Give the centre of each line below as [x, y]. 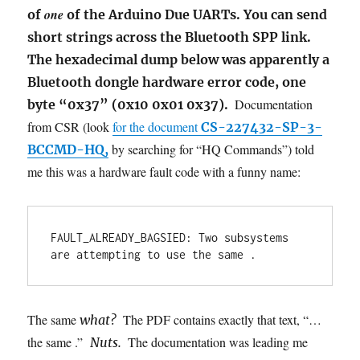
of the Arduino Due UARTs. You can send [196, 14]
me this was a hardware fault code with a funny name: [164, 171]
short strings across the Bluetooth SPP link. [170, 37]
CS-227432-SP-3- [262, 127]
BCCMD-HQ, [68, 149]
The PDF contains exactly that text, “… [221, 319]
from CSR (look [70, 126]
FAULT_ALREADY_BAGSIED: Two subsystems [170, 237]
